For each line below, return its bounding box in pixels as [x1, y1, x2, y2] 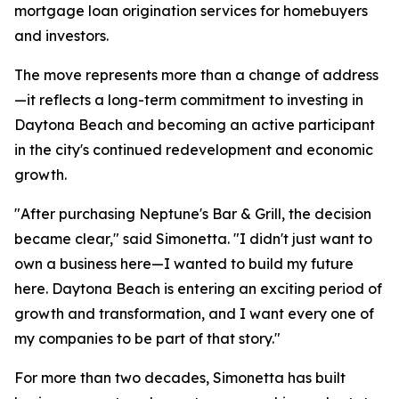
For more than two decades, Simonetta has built [14, 369, 346, 387]
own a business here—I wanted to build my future [14, 255, 354, 273]
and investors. [14, 27, 109, 45]
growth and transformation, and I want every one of [14, 305, 374, 322]
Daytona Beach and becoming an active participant [14, 116, 375, 134]
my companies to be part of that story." [14, 330, 281, 347]
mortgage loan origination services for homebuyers [14, 2, 368, 20]
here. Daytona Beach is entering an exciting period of [14, 280, 382, 297]
